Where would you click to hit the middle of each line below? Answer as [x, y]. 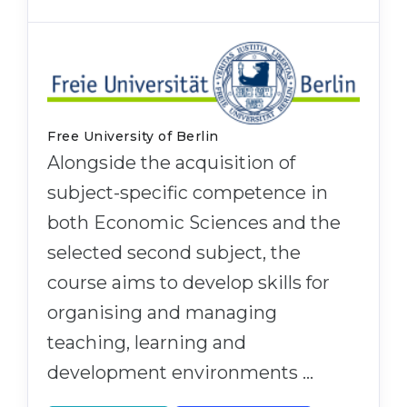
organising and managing [162, 313]
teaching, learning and [147, 343]
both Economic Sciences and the [194, 223]
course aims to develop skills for [189, 283]
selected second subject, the [174, 253]
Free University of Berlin [133, 137]
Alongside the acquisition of [171, 163]
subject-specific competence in [188, 193]
